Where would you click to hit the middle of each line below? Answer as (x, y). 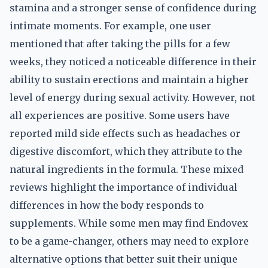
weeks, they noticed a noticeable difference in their (133, 62)
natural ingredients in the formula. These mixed (127, 169)
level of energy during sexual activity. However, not (133, 98)
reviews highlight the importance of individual (124, 187)
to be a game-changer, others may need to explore (129, 241)
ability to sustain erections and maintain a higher (129, 80)
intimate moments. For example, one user (110, 26)
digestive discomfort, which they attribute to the (126, 151)
